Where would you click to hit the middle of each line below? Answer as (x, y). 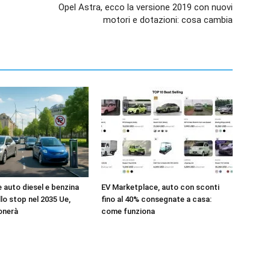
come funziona (128, 211)
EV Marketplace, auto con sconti (160, 187)
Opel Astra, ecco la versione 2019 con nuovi (146, 7)
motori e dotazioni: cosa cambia (168, 20)
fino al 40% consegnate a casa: (156, 199)
